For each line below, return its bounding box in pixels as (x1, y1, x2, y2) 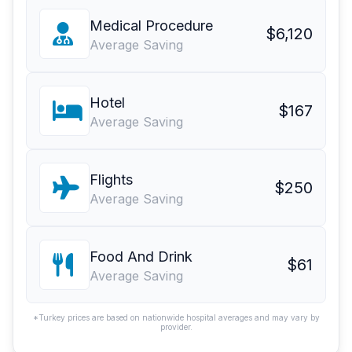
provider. (159, 322, 192, 332)
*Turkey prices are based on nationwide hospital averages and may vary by (32, 313, 320, 323)
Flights (90, 171, 133, 189)
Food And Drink (90, 248, 192, 266)
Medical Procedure (90, 17, 213, 35)
